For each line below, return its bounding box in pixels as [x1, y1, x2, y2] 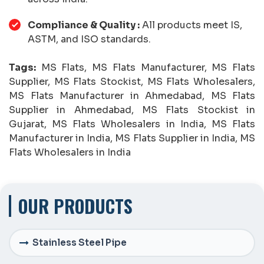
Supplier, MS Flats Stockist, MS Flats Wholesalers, [9, 75, 255, 88]
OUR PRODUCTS [18, 192, 133, 219]
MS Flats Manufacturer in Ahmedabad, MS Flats [9, 89, 255, 102]
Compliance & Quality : [28, 18, 140, 31]
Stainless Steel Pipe [32, 237, 127, 249]
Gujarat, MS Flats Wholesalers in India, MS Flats [9, 117, 255, 130]
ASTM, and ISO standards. [28, 32, 151, 45]
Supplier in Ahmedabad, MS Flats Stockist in [9, 103, 255, 116]
